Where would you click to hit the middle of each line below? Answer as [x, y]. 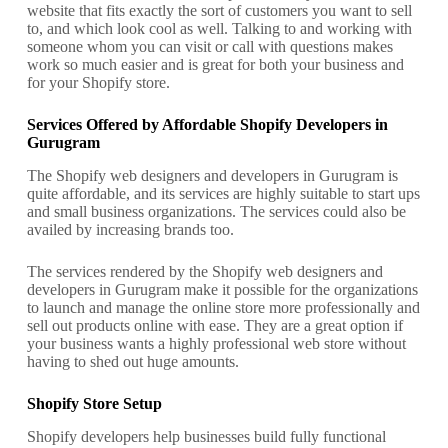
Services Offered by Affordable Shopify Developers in [207, 125]
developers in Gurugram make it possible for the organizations [222, 289]
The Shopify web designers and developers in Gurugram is [212, 175]
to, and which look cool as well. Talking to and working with [219, 29]
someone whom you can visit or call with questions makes [209, 47]
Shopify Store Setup [94, 403]
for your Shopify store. [98, 83]
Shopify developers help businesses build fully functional [206, 436]
